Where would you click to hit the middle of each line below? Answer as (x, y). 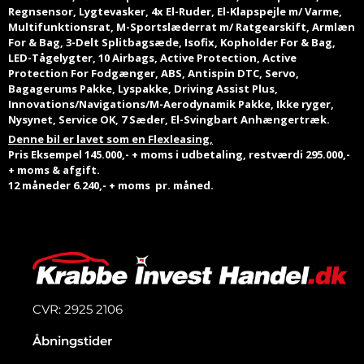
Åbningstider (72, 341)
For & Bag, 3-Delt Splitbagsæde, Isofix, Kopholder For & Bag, (172, 43)
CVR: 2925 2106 (78, 310)
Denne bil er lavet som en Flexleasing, (110, 139)
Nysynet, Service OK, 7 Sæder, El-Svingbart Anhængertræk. (169, 120)
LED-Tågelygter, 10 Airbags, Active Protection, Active (152, 58)
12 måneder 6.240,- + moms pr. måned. (111, 186)
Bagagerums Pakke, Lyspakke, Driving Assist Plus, (143, 89)
